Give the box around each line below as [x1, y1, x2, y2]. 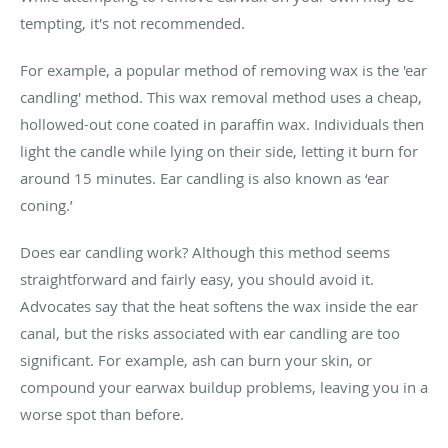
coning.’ [20, 194, 73, 215]
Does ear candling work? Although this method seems [20, 241, 390, 262]
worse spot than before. [20, 403, 184, 424]
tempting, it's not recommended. [20, 12, 245, 33]
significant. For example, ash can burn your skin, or [20, 349, 372, 370]
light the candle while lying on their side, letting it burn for [20, 140, 418, 161]
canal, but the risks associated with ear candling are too [20, 322, 400, 343]
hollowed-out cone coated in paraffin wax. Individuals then [20, 113, 424, 134]
